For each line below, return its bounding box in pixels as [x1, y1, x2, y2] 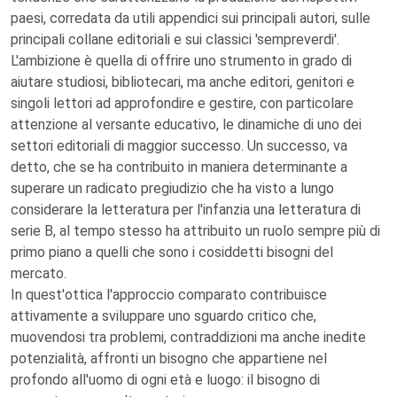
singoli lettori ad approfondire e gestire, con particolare [11, 95, 354, 112]
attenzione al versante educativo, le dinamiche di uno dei [11, 116, 362, 133]
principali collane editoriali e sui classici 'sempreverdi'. [11, 31, 339, 48]
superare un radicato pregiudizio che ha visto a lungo [11, 180, 334, 197]
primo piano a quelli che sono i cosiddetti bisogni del [11, 244, 333, 261]
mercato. [11, 265, 66, 282]
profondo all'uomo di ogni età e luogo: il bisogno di [11, 371, 320, 388]
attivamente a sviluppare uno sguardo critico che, [11, 307, 316, 324]
